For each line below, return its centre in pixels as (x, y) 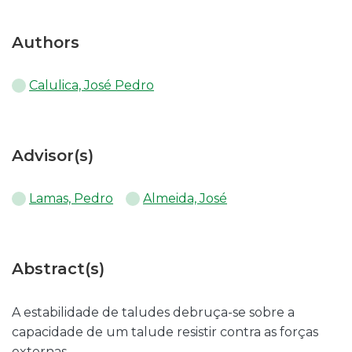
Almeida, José (185, 198)
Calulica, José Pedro (92, 85)
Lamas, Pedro (71, 198)
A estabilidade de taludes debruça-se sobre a (153, 312)
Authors (46, 42)
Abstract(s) (58, 269)
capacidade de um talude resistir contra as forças (165, 332)
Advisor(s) (53, 156)
